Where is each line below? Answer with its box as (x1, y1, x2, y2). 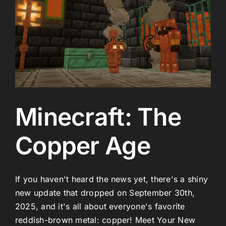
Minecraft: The (15, 101, 181, 132)
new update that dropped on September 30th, (15, 187, 195, 198)
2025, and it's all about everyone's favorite (15, 201, 185, 211)
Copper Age (15, 130, 150, 160)
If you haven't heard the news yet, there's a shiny (15, 174, 208, 184)
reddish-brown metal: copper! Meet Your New (15, 214, 196, 225)
